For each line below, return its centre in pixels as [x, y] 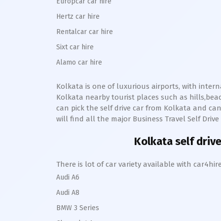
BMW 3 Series [78, 208]
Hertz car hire [78, 17]
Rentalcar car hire [85, 32]
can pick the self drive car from [110, 108]
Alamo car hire [79, 62]
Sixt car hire [75, 47]
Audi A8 [68, 193]
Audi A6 [68, 177]
